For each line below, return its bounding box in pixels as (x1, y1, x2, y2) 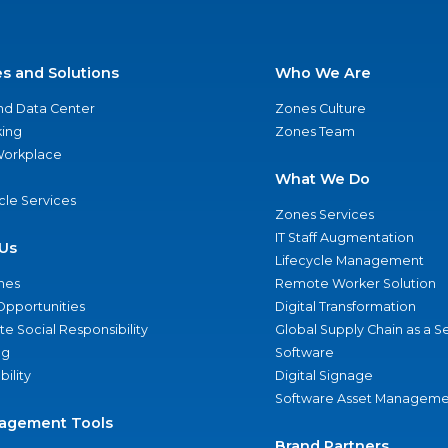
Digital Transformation (274, 299, 416, 314)
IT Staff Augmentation (274, 230, 414, 245)
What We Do (274, 170, 370, 188)
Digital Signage (274, 368, 373, 383)
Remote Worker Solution (274, 276, 436, 291)
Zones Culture (274, 101, 366, 116)
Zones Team (274, 124, 355, 139)
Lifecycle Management (274, 253, 424, 268)
